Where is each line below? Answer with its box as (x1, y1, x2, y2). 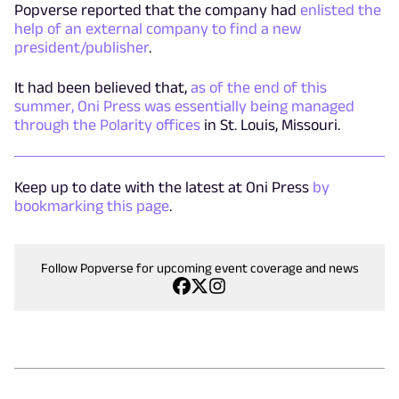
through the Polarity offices (14, 115, 200, 134)
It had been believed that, (14, 77, 191, 96)
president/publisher (14, 37, 149, 56)
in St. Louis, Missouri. (200, 115, 340, 134)
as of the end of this (191, 77, 327, 96)
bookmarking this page (14, 196, 169, 215)
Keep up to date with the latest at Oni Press (14, 177, 313, 196)
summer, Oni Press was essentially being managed (14, 96, 354, 115)
